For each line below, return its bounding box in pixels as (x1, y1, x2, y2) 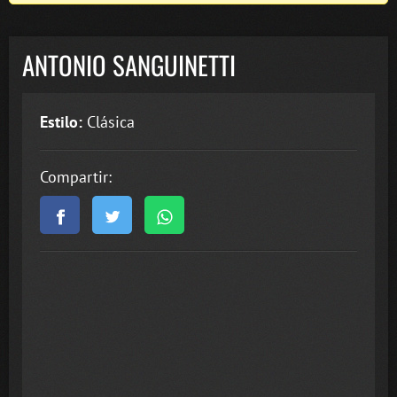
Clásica (82, 111, 135, 132)
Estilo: (40, 111, 82, 132)
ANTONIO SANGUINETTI (22, 46, 236, 84)
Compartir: (40, 166, 112, 187)
